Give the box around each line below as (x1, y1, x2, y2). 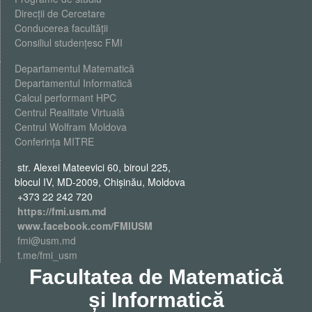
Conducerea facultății (15, 20, 108, 35)
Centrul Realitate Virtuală (15, 104, 125, 119)
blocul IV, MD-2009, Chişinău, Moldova (15, 174, 185, 189)
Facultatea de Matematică (29, 265, 283, 288)
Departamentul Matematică (15, 61, 134, 75)
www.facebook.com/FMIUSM (17, 218, 153, 233)
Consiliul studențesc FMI (15, 35, 123, 49)
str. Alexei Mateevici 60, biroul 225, (15, 159, 171, 174)
